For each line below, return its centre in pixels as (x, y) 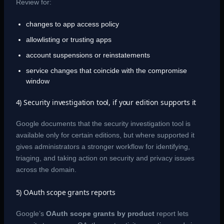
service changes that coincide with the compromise (106, 71)
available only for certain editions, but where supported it (105, 135)
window (37, 81)
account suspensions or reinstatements (88, 55)
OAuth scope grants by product (100, 213)
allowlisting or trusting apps (68, 40)
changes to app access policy (72, 24)
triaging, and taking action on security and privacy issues (105, 158)
